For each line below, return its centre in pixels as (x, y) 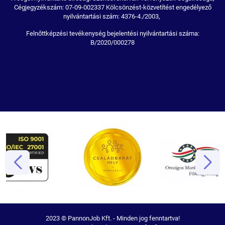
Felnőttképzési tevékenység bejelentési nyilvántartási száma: (113, 34)
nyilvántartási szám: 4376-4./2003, (113, 17)
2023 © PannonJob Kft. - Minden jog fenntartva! (113, 218)
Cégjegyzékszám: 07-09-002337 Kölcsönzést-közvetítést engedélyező (113, 8)
